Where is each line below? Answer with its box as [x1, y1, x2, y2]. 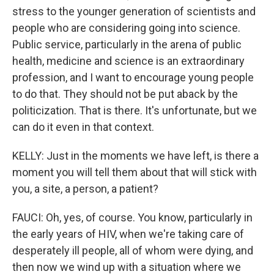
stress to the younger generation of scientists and [12, 5, 256, 18]
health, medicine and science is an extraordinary [12, 54, 245, 67]
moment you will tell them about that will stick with [12, 166, 257, 179]
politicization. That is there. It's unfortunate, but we [12, 104, 257, 117]
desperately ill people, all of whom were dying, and [12, 244, 253, 257]
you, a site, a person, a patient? [12, 182, 158, 195]
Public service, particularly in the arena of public [12, 38, 242, 51]
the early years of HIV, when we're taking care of [12, 228, 244, 240]
